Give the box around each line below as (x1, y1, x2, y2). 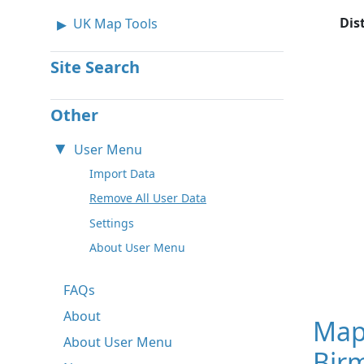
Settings (89, 214, 134, 231)
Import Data (89, 165, 155, 181)
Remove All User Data (89, 190, 206, 206)
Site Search (50, 55, 140, 78)
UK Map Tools (73, 14, 158, 32)
